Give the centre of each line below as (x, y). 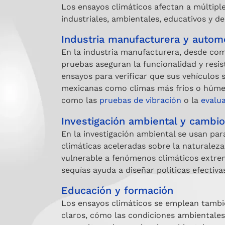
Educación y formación (117, 191)
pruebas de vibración (140, 100)
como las (80, 100)
